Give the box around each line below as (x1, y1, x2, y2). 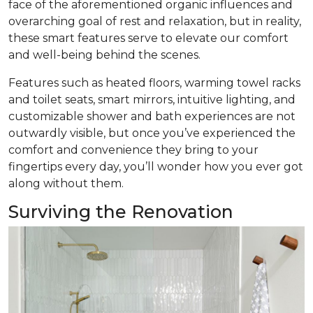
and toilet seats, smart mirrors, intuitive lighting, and (8, 93, 296, 107)
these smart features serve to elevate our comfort (8, 31, 289, 45)
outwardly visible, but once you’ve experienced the (8, 126, 296, 140)
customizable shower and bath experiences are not (8, 110, 296, 124)
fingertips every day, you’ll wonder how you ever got (8, 160, 303, 174)
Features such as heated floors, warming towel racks (8, 76, 300, 90)
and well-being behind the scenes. (8, 48, 201, 62)
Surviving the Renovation (8, 201, 233, 223)
